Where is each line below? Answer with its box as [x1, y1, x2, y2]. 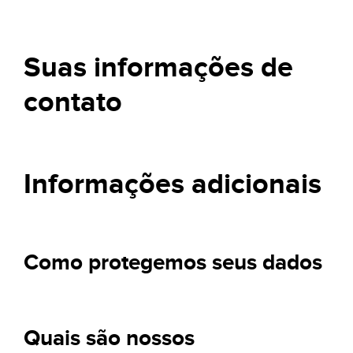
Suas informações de [24, 50, 293, 85]
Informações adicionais [24, 167, 321, 202]
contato [24, 85, 122, 120]
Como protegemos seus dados [24, 250, 322, 277]
